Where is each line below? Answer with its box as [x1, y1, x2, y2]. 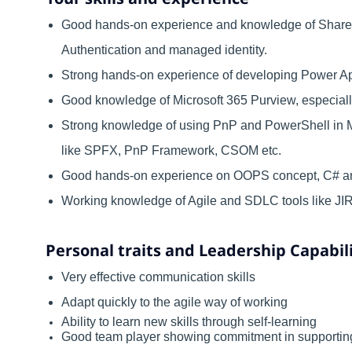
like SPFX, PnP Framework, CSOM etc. [61, 143, 281, 157]
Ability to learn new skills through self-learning [61, 314, 317, 328]
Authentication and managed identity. [61, 42, 267, 57]
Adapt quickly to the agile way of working [61, 295, 288, 309]
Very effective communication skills [61, 269, 255, 284]
